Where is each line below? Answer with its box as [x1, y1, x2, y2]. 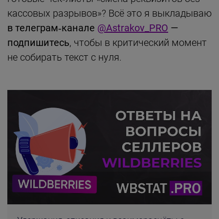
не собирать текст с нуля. [7, 51, 122, 63]
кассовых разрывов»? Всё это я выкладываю [7, 7, 212, 19]
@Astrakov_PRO [97, 22, 168, 34]
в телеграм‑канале [7, 22, 97, 34]
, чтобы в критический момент [69, 36, 207, 48]
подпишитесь [7, 36, 69, 48]
